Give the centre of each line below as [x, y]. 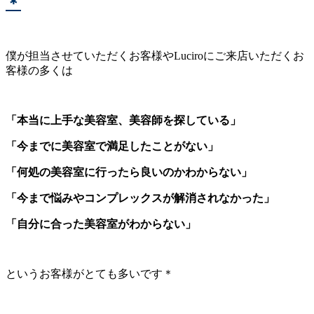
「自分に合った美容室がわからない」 [101, 224]
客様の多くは [39, 70]
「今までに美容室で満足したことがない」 [112, 146]
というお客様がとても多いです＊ [90, 273]
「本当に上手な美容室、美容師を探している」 [123, 120]
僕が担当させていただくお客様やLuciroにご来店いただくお [155, 55]
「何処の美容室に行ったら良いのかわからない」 [129, 172]
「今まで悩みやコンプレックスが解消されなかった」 [140, 198]
